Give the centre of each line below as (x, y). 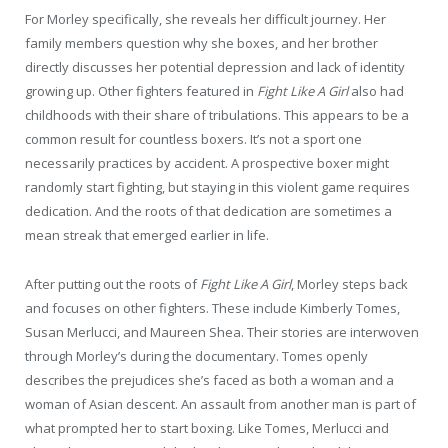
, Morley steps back (349, 283)
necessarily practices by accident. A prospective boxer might (207, 163)
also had (377, 91)
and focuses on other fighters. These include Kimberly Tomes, (212, 307)
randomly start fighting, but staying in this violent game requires (217, 187)
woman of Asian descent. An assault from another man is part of (220, 403)
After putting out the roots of (112, 283)
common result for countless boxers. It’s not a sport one (193, 139)
